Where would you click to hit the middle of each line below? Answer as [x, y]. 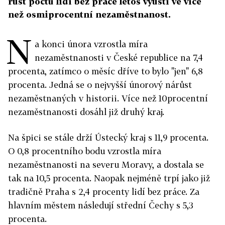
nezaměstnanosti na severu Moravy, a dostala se [106, 164]
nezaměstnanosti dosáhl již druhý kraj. [86, 112]
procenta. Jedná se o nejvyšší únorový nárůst [100, 85]
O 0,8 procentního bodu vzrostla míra [85, 151]
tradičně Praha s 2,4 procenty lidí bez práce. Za [104, 192]
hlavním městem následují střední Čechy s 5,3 [101, 205]
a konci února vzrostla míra [91, 44]
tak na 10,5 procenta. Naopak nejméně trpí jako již [109, 178]
